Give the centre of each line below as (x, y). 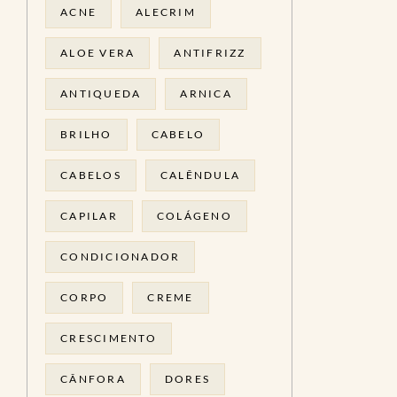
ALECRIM (166, 12)
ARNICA (206, 93)
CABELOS (91, 175)
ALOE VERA (98, 53)
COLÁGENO (194, 216)
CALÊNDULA (200, 175)
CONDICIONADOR (121, 257)
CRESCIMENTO (109, 338)
